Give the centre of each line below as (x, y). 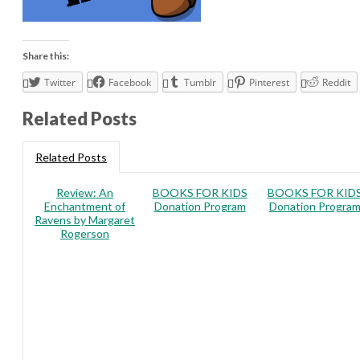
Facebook (130, 82)
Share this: (46, 56)
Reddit (336, 82)
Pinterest (269, 82)
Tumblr (200, 82)
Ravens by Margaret (85, 220)
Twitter (60, 82)
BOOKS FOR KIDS (200, 192)
